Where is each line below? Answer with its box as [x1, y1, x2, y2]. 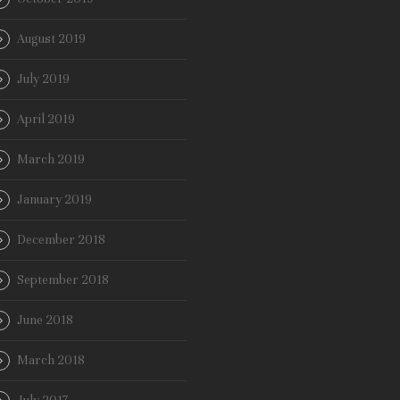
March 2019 [17, 152, 85, 168]
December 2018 [17, 232, 105, 248]
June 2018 [17, 312, 73, 329]
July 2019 [17, 71, 70, 87]
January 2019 [17, 192, 92, 208]
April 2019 [17, 112, 75, 128]
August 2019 [17, 31, 86, 47]
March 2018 [17, 353, 85, 369]
